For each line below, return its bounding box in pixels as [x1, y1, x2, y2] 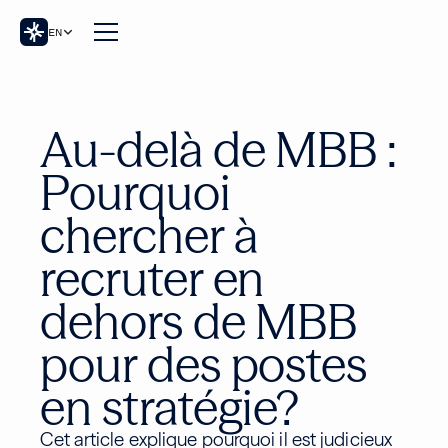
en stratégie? [40, 378, 300, 437]
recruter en [40, 249, 265, 308]
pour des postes [40, 335, 367, 394]
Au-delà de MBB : [40, 120, 397, 179]
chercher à [40, 206, 258, 265]
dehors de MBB [40, 292, 358, 351]
